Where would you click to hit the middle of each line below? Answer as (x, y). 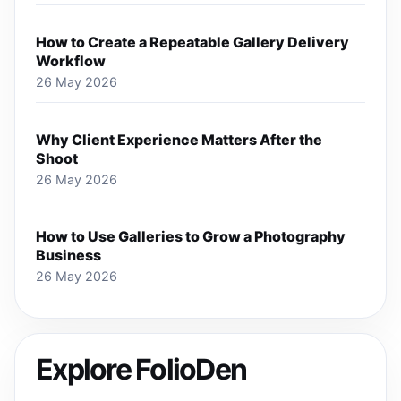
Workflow (71, 60)
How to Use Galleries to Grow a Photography (191, 237)
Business (69, 256)
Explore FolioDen (141, 370)
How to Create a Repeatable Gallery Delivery (193, 42)
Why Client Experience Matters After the (179, 139)
